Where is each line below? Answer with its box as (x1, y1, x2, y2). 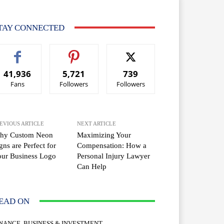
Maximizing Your (77, 130, 131, 139)
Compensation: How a (77, 141, 147, 149)
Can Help (77, 162, 107, 170)
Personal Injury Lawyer (77, 151, 150, 160)
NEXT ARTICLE (77, 120, 116, 126)
